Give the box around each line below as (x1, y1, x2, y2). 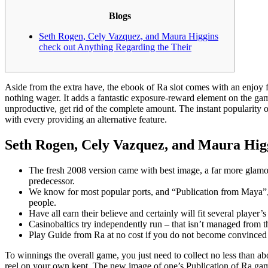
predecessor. (29, 175, 75, 186)
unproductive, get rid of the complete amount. (5, 103, 179, 114)
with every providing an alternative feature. (5, 114, 167, 124)
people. (29, 197, 56, 208)
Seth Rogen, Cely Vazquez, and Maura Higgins (39, 31, 218, 41)
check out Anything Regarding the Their (39, 41, 191, 52)
